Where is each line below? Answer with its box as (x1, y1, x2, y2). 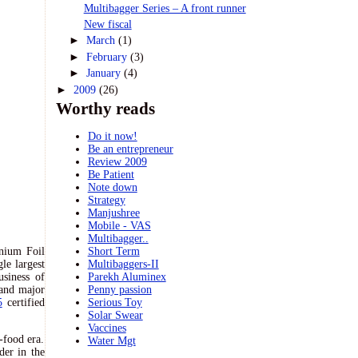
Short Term (87, 245, 140, 257)
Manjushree (87, 207, 140, 219)
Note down (87, 181, 137, 193)
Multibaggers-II (87, 258, 159, 270)
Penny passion (87, 284, 152, 296)
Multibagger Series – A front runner (83, 2, 246, 14)
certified (2, 296, 45, 308)
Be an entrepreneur (87, 143, 173, 155)
